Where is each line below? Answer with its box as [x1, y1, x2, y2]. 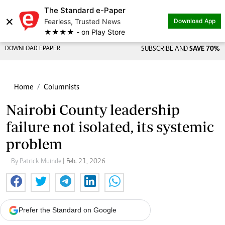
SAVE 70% [189, 46, 220, 53]
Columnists [44, 83, 79, 91]
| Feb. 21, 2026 [63, 158, 105, 165]
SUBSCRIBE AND [141, 46, 189, 53]
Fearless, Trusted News [44, 17, 121, 26]
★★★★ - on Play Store [44, 28, 125, 36]
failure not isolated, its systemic [6, 119, 214, 135]
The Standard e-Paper [44, 6, 126, 15]
